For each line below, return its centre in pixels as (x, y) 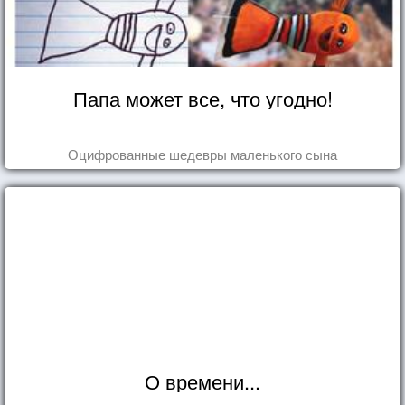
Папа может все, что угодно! (202, 98)
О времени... (202, 381)
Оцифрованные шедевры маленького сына (202, 154)
